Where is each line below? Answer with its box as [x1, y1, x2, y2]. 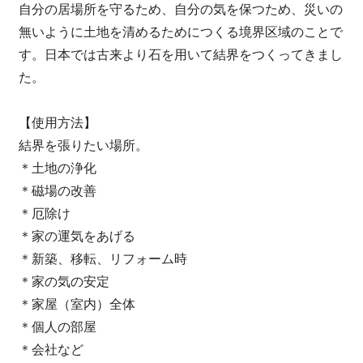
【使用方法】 [18, 114, 96, 130]
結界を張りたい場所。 [18, 137, 148, 153]
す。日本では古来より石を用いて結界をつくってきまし [18, 46, 343, 62]
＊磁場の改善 [18, 182, 96, 199]
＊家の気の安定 [18, 273, 109, 289]
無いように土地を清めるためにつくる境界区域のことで [18, 23, 343, 40]
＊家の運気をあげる [18, 228, 135, 244]
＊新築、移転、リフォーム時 [18, 250, 187, 267]
